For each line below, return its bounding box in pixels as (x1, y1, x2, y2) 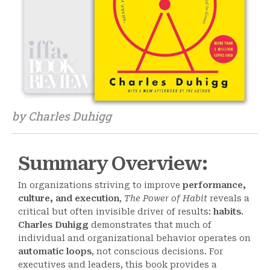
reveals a (207, 193, 250, 203)
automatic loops (18, 246, 92, 256)
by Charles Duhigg (12, 108, 111, 124)
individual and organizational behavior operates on (18, 233, 251, 243)
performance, (183, 180, 246, 190)
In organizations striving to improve (18, 180, 183, 190)
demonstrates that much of (89, 220, 212, 230)
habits (213, 207, 241, 216)
